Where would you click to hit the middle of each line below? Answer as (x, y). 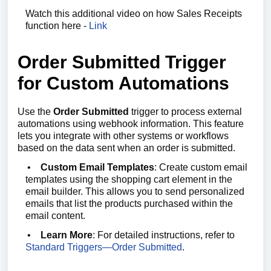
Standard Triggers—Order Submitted (104, 247)
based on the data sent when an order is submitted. (126, 148)
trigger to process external (185, 112)
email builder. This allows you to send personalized (135, 191)
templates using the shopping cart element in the (129, 179)
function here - (57, 26)
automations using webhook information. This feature (131, 124)
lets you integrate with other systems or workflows (123, 136)
